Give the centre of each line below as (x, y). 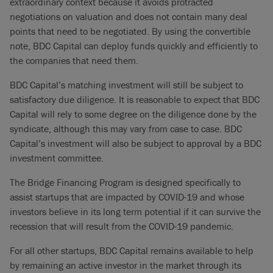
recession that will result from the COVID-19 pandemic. (122, 226)
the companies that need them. (74, 60)
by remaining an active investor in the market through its (126, 265)
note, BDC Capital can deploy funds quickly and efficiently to (134, 46)
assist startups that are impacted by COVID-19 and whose (127, 197)
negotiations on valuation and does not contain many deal (129, 16)
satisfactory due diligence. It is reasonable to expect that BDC (135, 99)
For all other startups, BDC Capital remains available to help (132, 250)
